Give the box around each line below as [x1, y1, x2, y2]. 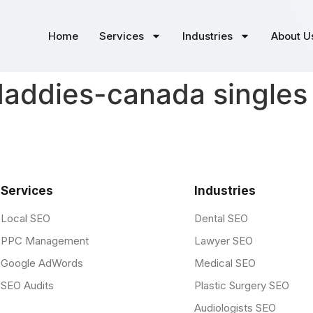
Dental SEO [194, 212, 248, 226]
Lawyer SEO [194, 234, 253, 248]
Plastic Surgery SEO [194, 279, 289, 293]
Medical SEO [194, 256, 256, 270]
